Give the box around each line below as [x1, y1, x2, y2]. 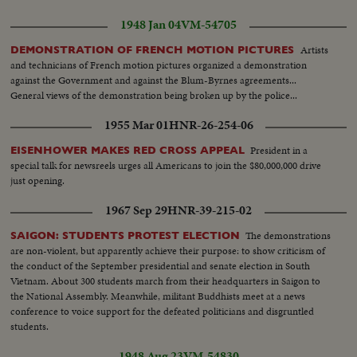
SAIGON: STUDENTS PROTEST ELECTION [10, 229, 241, 242]
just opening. [10, 173, 65, 189]
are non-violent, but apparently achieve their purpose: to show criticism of [10, 243, 326, 259]
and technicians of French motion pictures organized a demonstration [10, 57, 308, 73]
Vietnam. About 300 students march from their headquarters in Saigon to [10, 273, 321, 289]
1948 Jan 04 [120, 16, 181, 34]
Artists [300, 42, 329, 58]
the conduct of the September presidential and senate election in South [10, 258, 311, 274]
